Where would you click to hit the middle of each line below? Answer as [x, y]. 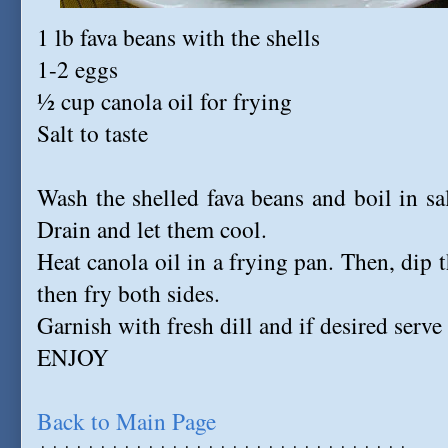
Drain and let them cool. [152, 229]
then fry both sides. [128, 293]
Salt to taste [92, 133]
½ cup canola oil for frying [164, 101]
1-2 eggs [77, 69]
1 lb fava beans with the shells [178, 37]
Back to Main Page [126, 421]
